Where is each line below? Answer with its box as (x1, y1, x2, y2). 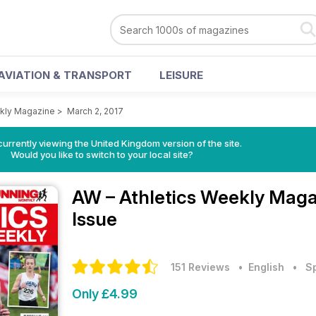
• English (233, 261, 284, 273)
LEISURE (159, 68, 203, 82)
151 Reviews (171, 261, 230, 273)
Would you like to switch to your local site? (10, 149, 193, 160)
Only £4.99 (72, 286, 138, 301)
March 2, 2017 (67, 106, 123, 116)
